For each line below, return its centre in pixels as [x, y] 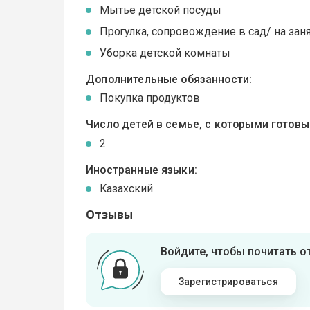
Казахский [127, 189]
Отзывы [110, 215]
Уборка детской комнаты [165, 53]
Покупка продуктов [150, 98]
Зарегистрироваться [228, 282]
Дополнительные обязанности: [169, 79]
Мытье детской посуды [161, 10]
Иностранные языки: [142, 170]
